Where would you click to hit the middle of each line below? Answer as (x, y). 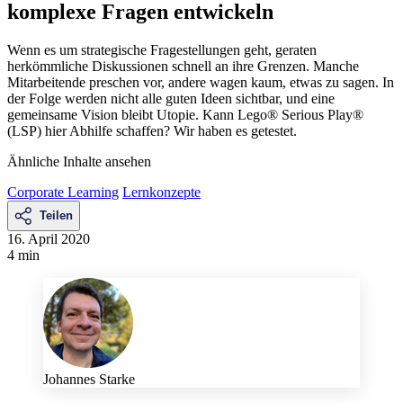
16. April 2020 (49, 238)
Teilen (56, 215)
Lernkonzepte (161, 192)
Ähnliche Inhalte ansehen (79, 161)
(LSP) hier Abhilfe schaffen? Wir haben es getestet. (152, 130)
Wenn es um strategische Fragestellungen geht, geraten (162, 49)
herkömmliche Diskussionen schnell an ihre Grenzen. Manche (183, 66)
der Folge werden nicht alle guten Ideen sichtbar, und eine (171, 98)
